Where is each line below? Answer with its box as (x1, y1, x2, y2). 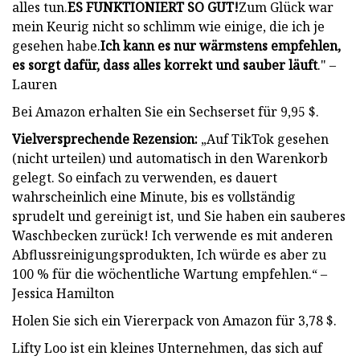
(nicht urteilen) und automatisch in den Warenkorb (12, 149, 328, 167)
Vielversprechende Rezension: (12, 129, 198, 148)
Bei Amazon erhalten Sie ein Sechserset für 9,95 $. (12, 102, 319, 121)
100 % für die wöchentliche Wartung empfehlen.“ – (12, 264, 327, 283)
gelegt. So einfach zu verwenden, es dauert (12, 168, 277, 186)
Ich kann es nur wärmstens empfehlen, (100, 36, 341, 55)
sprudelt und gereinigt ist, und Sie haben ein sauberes (12, 207, 346, 225)
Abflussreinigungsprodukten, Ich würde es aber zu (12, 245, 326, 264)
